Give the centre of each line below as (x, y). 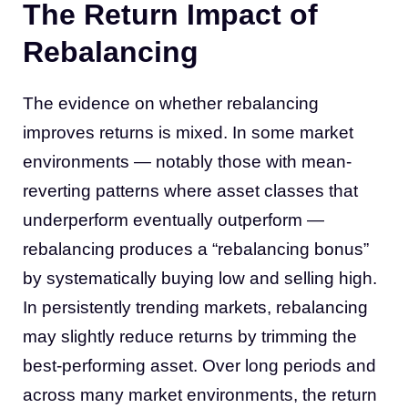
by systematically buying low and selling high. (200, 278)
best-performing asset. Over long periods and (199, 365)
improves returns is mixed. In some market (188, 132)
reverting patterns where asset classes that (190, 190)
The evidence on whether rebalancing (171, 103)
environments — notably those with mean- (187, 161)
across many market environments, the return (200, 394)
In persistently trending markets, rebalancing (195, 307)
